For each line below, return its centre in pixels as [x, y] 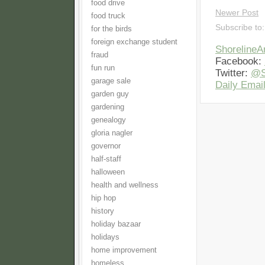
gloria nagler [112, 133]
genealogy [109, 120]
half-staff [106, 159]
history [103, 211]
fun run [103, 68]
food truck [108, 16]
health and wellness [125, 185]
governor [106, 146]
